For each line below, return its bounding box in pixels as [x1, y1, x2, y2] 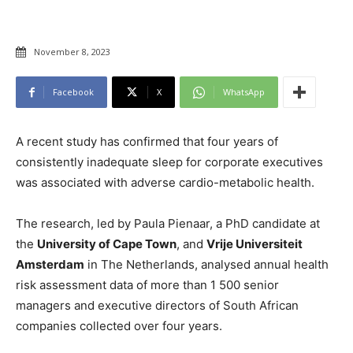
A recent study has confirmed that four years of [16, 134, 278, 150]
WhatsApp [223, 86, 265, 98]
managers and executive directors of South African [16, 298, 299, 314]
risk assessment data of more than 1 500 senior [16, 277, 279, 293]
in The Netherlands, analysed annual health [84, 257, 329, 273]
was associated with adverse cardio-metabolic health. [16, 175, 314, 191]
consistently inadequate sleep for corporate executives [16, 154, 323, 170]
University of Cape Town [37, 236, 176, 252]
